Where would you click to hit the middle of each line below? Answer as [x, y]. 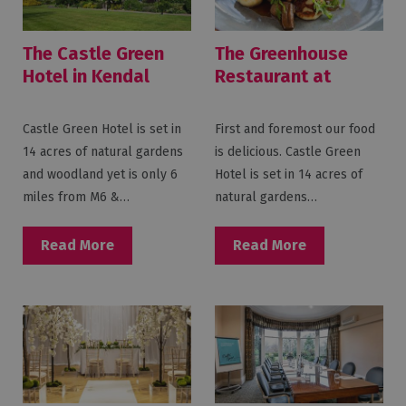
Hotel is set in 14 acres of [289, 174]
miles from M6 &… [76, 197]
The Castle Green [93, 53]
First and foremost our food [295, 129]
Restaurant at [273, 76]
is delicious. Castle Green [288, 151]
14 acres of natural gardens [103, 151]
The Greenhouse [282, 53]
